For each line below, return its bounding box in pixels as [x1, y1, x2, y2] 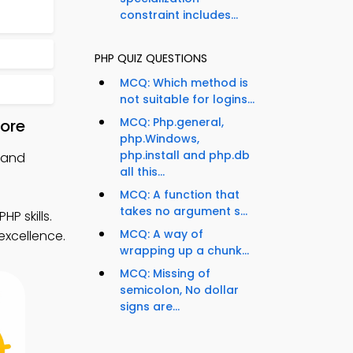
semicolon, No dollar [120, 282, 239, 299]
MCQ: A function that [120, 187, 240, 203]
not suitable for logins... [120, 91, 255, 108]
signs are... [120, 299, 180, 315]
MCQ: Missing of [120, 266, 210, 282]
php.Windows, [120, 131, 199, 147]
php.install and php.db [120, 147, 250, 164]
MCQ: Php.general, [120, 114, 224, 131]
